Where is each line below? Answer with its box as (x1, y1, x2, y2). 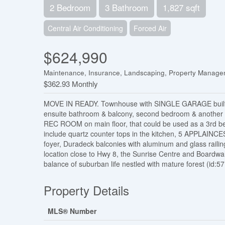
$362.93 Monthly (44, 78, 98, 89)
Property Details (44, 181, 129, 199)
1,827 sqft (163, 1, 200, 14)
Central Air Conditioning (48, 23, 123, 34)
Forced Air (134, 23, 167, 34)
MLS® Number (48, 206, 96, 216)
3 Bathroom (105, 1, 148, 14)
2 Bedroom (50, 1, 90, 14)
